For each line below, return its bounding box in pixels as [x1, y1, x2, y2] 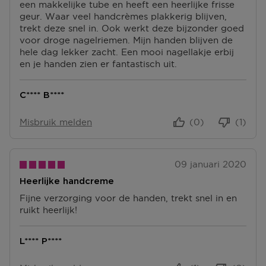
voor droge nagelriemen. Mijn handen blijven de [20, 35, 233, 45]
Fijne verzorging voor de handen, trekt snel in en [20, 193, 237, 203]
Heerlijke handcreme [20, 177, 114, 186]
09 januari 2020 [175, 159, 246, 169]
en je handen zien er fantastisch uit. [20, 59, 177, 69]
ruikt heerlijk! [20, 205, 77, 215]
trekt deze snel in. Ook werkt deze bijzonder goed [20, 23, 244, 33]
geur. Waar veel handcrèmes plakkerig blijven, [20, 11, 227, 21]
